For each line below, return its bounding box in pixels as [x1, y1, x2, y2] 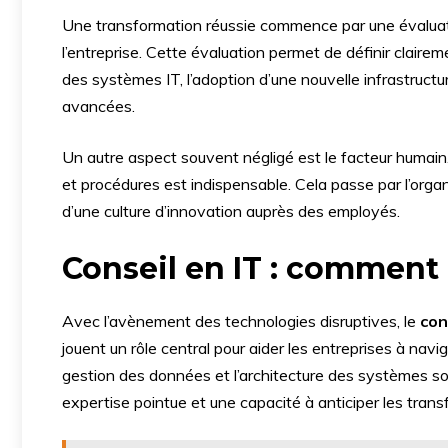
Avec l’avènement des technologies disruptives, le [62, 311, 420, 331]
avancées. [62, 96, 135, 116]
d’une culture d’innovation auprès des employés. [62, 201, 400, 221]
